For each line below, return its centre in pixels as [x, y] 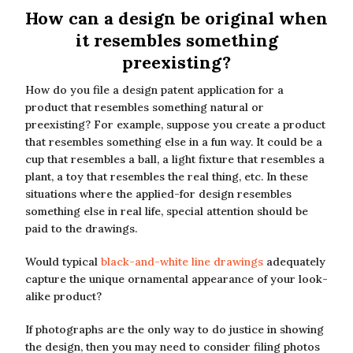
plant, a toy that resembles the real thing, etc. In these [167, 176]
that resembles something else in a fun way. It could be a [174, 142]
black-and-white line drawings [182, 262]
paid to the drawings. [81, 229]
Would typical [63, 262]
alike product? [63, 296]
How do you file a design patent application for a [154, 90]
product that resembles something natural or [145, 107]
